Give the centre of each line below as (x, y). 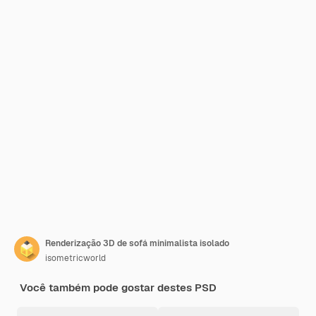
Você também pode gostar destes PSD (118, 287)
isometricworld (75, 258)
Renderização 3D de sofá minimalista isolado (137, 243)
